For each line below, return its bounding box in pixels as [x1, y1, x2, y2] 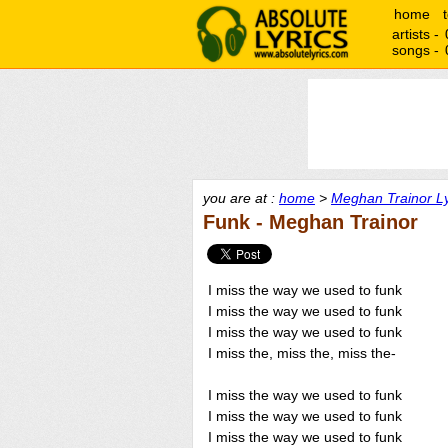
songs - [392, 42, 443, 58]
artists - [392, 26, 443, 42]
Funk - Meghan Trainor [203, 211, 418, 233]
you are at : [203, 190, 279, 206]
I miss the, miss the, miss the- [208, 345, 396, 361]
